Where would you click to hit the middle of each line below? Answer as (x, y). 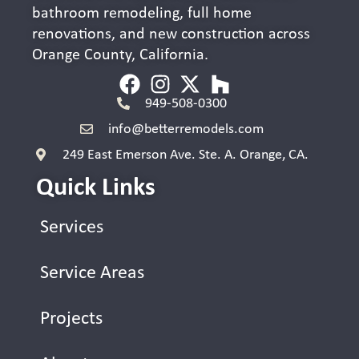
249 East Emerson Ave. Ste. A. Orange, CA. (186, 155)
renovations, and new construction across (171, 34)
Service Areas (92, 273)
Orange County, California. (120, 55)
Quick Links (96, 188)
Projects (71, 319)
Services (72, 227)
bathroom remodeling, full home (142, 13)
